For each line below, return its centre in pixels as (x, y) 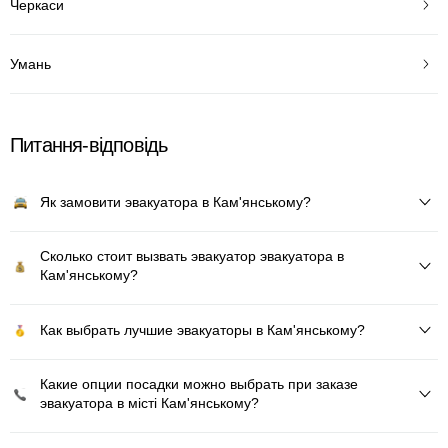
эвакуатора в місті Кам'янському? (149, 403)
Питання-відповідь (89, 145)
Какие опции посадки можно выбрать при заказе (199, 384)
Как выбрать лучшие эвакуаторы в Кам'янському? (202, 329)
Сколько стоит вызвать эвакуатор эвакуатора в (192, 256)
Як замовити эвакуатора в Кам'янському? (175, 201)
